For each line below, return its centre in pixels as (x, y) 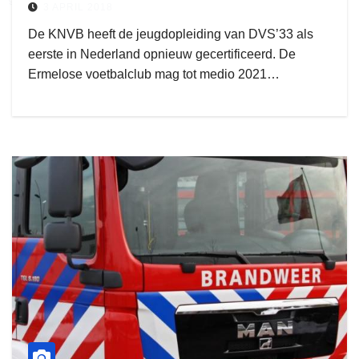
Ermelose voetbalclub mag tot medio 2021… (154, 74)
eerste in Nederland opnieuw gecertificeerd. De (162, 54)
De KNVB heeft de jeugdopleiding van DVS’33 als (171, 34)
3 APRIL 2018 (78, 7)
